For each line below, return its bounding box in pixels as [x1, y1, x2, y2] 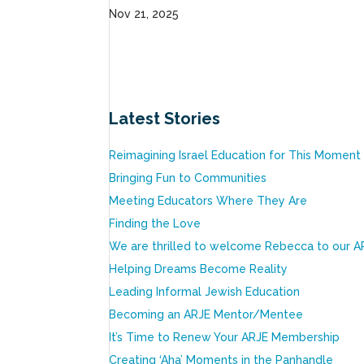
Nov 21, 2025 [109, 7, 180, 20]
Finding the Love [109, 217, 201, 230]
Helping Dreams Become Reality [109, 262, 288, 275]
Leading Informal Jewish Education [109, 285, 301, 298]
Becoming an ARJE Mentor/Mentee [109, 308, 304, 321]
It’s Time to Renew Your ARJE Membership [109, 331, 340, 344]
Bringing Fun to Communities [109, 171, 267, 184]
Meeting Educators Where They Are [109, 194, 308, 207]
